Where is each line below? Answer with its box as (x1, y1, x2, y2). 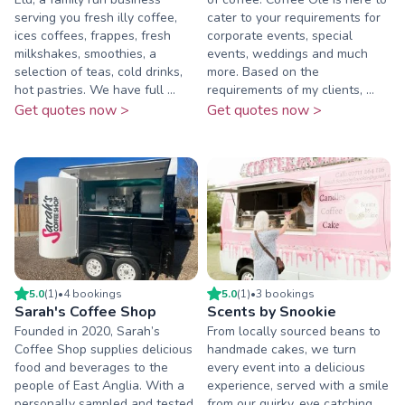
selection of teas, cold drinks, (14, 63, 183, 81)
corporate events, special (207, 27, 353, 45)
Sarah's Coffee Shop (14, 301, 156, 322)
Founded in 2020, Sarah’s (14, 322, 160, 340)
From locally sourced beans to (207, 322, 381, 340)
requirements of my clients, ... (207, 81, 374, 99)
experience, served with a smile (207, 376, 389, 394)
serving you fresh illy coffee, (14, 9, 177, 27)
